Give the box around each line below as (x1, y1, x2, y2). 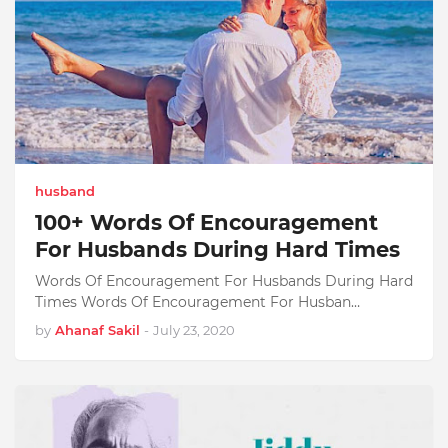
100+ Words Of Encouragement (35, 210, 378, 235)
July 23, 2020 (153, 322, 235, 338)
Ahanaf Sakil (55, 322, 140, 338)
